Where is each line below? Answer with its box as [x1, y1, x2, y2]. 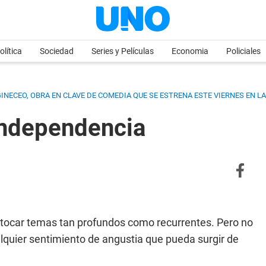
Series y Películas [91, 46, 154, 56]
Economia [172, 46, 208, 56]
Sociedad [40, 46, 74, 56]
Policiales [226, 46, 261, 56]
